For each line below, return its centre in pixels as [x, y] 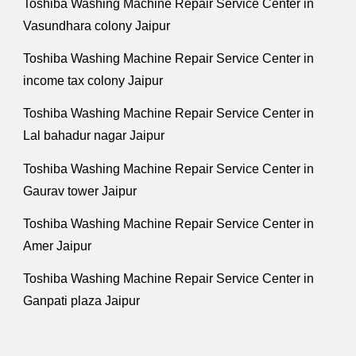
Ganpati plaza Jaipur [82, 301]
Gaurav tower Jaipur [80, 191]
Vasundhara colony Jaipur [97, 25]
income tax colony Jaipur [93, 81]
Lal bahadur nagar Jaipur [94, 136]
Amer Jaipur [58, 246]
